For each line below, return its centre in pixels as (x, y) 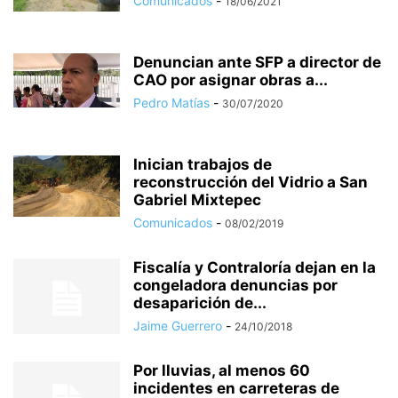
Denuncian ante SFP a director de (257, 62)
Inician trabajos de (203, 164)
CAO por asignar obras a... (231, 80)
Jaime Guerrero (178, 326)
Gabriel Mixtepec (197, 200)
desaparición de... (200, 303)
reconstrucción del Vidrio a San (251, 182)
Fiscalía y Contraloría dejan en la (255, 267)
